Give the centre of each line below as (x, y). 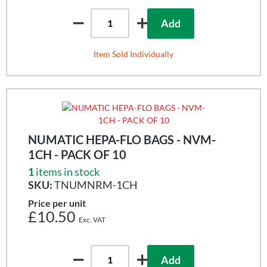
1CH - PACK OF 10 (77, 154)
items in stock (68, 171)
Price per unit (57, 203)
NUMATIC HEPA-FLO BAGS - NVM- (122, 139)
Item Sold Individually (133, 54)
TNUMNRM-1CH (95, 184)
